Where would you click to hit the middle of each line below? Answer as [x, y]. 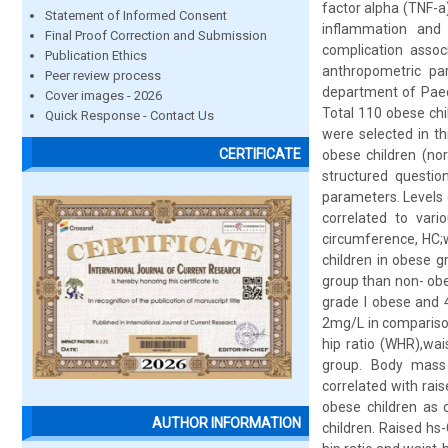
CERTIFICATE [260, 154]
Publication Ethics [96, 55]
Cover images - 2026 [103, 95]
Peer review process [103, 75]
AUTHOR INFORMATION [226, 423]
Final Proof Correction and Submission [156, 35]
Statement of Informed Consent [136, 15]
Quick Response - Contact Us [129, 115]
